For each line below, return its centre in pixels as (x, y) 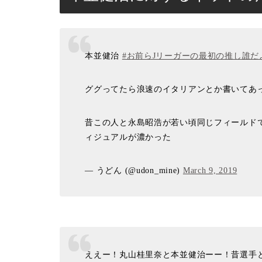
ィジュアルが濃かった (128, 137)
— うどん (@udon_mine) (134, 170)
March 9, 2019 (210, 170)
